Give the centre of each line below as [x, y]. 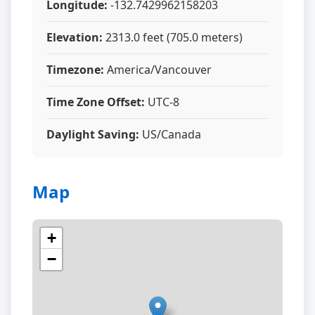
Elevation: [75, 37]
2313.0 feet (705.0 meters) [173, 37]
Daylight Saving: [93, 134]
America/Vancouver [158, 70]
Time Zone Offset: [96, 102]
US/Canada [170, 134]
